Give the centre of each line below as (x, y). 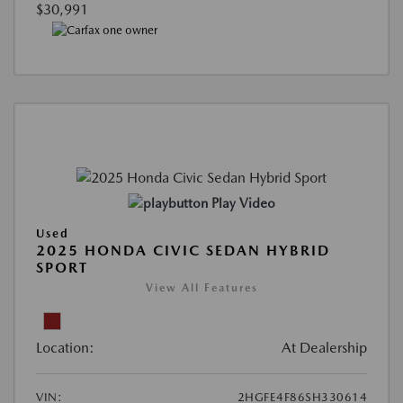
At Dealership (324, 348)
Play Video (243, 204)
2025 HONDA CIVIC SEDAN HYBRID (183, 251)
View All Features (201, 288)
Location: (65, 348)
